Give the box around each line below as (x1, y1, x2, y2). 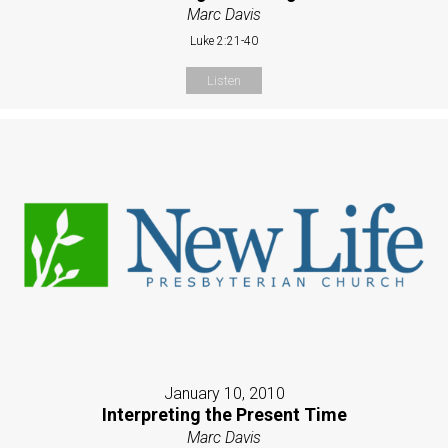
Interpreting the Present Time (101, 403, 347, 425)
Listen (207, 72, 241, 88)
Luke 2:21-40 (190, 33, 258, 48)
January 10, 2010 (163, 383, 285, 403)
